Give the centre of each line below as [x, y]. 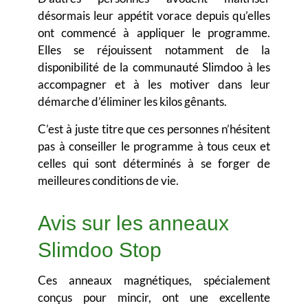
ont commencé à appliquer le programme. [154, 33]
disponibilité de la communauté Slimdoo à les [154, 67]
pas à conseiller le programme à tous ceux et [154, 146]
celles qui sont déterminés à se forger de [154, 164]
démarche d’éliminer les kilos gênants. [132, 102]
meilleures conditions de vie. [108, 181]
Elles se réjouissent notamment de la [154, 50]
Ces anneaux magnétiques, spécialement [154, 280]
